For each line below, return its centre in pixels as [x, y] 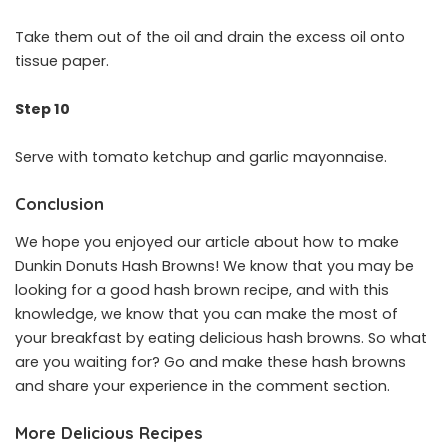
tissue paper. [62, 61]
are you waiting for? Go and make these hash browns [210, 361]
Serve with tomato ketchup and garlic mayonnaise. [201, 157]
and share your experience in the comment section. [202, 385]
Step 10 [42, 109]
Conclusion [59, 204]
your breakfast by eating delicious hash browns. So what [221, 337]
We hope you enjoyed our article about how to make [207, 241]
